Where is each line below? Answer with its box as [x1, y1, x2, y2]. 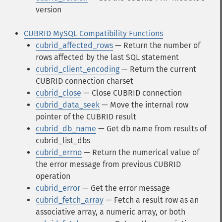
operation [36, 171, 70, 181]
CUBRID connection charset [36, 76, 133, 86]
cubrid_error [36, 183, 80, 193]
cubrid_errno [36, 148, 82, 157]
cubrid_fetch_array [36, 195, 104, 205]
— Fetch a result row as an [104, 195, 199, 205]
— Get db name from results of [96, 124, 207, 133]
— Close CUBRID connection [81, 88, 182, 98]
